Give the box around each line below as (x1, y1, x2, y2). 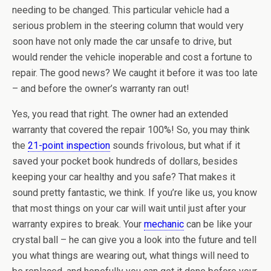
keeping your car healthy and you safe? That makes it (12, 171, 235, 183)
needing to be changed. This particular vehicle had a (12, 4, 229, 16)
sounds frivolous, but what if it (110, 140, 240, 151)
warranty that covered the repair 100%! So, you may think (12, 124, 250, 135)
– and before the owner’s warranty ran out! (12, 83, 189, 94)
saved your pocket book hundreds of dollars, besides (12, 155, 238, 167)
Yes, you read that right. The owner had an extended (12, 108, 228, 120)
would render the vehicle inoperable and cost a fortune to (12, 51, 252, 63)
